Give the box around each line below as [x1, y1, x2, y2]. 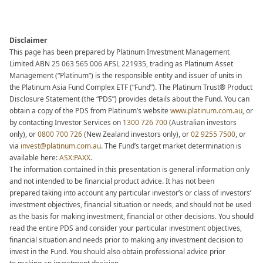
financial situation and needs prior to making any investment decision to [9, 235, 243, 245]
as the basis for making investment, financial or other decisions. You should [9, 211, 254, 221]
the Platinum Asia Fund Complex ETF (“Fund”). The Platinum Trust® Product [9, 82, 252, 92]
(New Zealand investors [82, 129, 163, 139]
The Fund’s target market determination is [104, 141, 241, 151]
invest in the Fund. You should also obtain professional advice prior [9, 247, 225, 257]
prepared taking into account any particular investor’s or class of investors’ [9, 188, 251, 198]
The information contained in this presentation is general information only [9, 164, 249, 174]
